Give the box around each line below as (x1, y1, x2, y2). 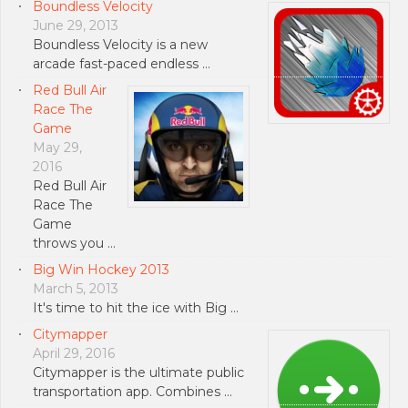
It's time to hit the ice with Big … (33, 299, 239, 316)
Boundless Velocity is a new (33, 36, 208, 53)
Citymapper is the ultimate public (33, 363, 244, 381)
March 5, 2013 (33, 280, 118, 297)
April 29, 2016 (33, 344, 115, 362)
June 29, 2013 (33, 16, 118, 34)
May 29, (33, 138, 82, 156)
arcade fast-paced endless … (33, 55, 210, 72)
